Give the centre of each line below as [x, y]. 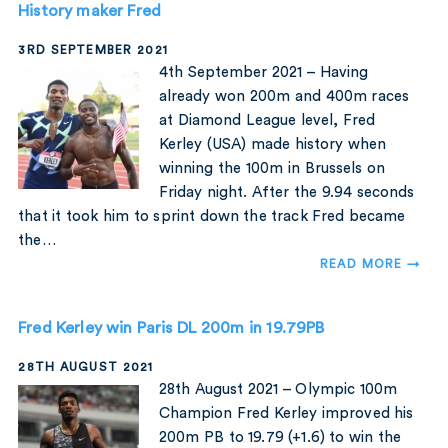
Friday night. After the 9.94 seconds [286, 193]
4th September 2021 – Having [263, 73]
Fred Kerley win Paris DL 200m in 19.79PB [171, 328]
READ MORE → [370, 264]
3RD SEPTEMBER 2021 [93, 50]
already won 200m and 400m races [283, 97]
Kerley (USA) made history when [272, 145]
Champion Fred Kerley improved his [286, 414]
